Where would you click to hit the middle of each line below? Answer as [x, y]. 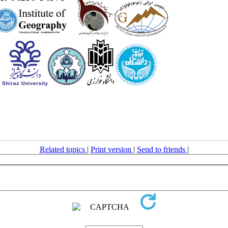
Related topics [63, 149]
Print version [112, 149]
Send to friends [162, 149]
